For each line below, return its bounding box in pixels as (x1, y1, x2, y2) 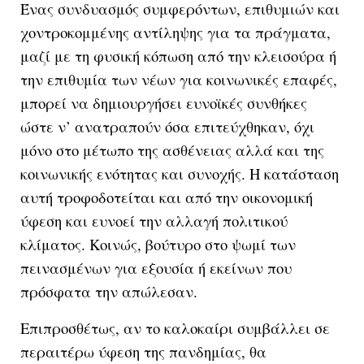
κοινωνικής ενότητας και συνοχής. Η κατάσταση (20, 162, 339, 184)
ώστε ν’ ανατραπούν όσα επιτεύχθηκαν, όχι (20, 115, 314, 136)
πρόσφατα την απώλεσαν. (20, 280, 197, 301)
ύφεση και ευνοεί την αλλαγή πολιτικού (20, 210, 288, 231)
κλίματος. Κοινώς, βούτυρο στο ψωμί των (20, 233, 296, 254)
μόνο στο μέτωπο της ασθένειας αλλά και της (20, 139, 324, 160)
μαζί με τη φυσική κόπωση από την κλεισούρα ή (20, 45, 336, 66)
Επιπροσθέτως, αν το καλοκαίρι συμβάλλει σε (20, 317, 330, 338)
